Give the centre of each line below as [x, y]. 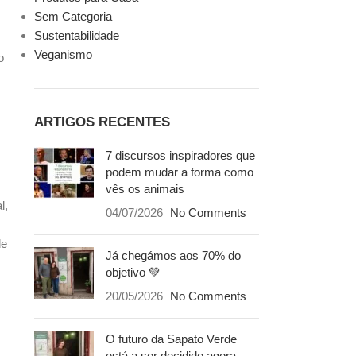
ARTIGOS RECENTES [102, 122]
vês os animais [145, 189]
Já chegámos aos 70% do [173, 255]
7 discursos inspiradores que [180, 155]
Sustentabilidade [76, 35]
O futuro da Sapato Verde [171, 339]
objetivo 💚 [133, 272]
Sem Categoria [73, 16]
